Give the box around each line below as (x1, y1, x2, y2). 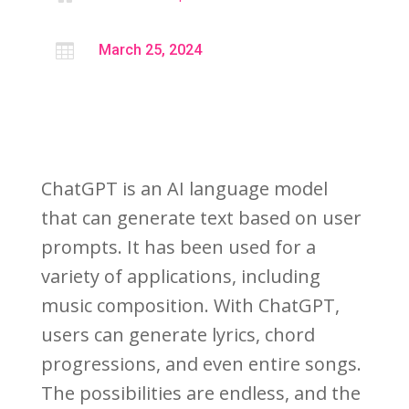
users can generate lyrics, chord (40, 322, 315, 348)
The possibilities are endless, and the (40, 381, 361, 406)
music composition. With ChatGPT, (40, 293, 340, 319)
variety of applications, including (40, 264, 320, 289)
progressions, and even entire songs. (40, 351, 362, 377)
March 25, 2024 (98, 41, 202, 59)
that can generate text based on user (40, 205, 362, 231)
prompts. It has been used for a (40, 235, 316, 260)
